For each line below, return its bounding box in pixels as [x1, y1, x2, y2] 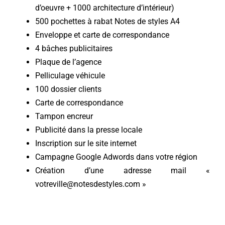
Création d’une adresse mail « [35, 166, 210, 176]
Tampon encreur [35, 111, 93, 122]
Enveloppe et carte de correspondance [35, 30, 169, 40]
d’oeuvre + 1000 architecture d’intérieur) [35, 3, 174, 13]
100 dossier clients [35, 84, 101, 94]
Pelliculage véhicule [35, 71, 105, 81]
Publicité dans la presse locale [35, 125, 142, 135]
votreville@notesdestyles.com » [35, 179, 146, 189]
